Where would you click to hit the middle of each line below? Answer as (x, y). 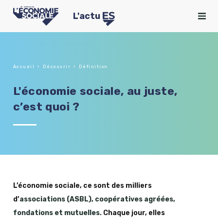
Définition (93, 66)
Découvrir (57, 66)
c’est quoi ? (46, 106)
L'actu (87, 16)
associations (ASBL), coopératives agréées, (97, 199)
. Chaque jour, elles (132, 213)
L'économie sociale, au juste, (95, 91)
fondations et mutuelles (56, 213)
